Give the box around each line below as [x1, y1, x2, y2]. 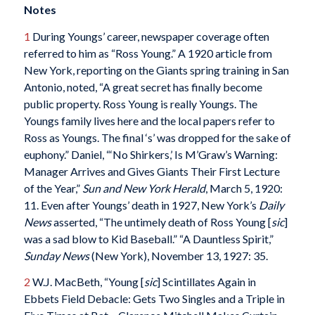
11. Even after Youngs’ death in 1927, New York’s [23, 198, 259, 212]
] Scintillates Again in [156, 275, 256, 289]
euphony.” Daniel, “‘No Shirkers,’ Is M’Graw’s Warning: [23, 147, 278, 161]
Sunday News [23, 248, 89, 262]
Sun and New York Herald [82, 181, 205, 195]
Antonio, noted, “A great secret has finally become [23, 79, 262, 94]
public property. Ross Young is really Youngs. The [23, 96, 257, 110]
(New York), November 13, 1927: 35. [89, 248, 268, 262]
